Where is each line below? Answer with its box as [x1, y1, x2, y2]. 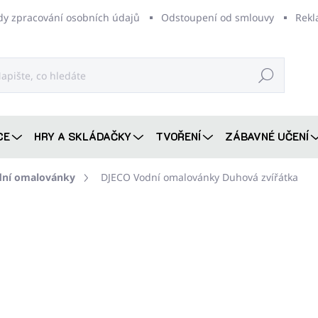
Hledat [251, 68, 283, 82]
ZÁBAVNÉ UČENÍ [225, 129, 309, 143]
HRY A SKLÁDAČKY [34, 129, 131, 143]
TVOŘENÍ [155, 129, 201, 143]
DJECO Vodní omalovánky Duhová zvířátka [101, 170, 298, 184]
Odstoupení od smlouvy [161, 11, 274, 24]
